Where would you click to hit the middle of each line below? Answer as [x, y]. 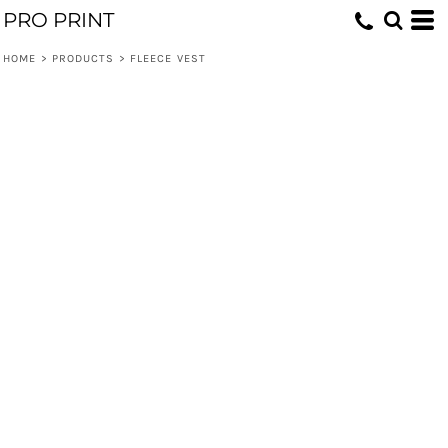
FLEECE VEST [167, 58]
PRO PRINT [58, 20]
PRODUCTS [83, 58]
